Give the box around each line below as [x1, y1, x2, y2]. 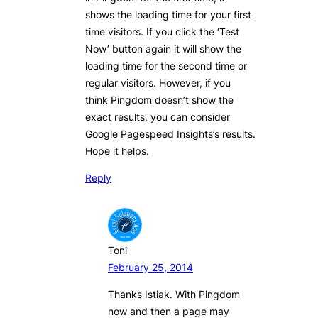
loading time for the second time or [85, 60, 247, 72]
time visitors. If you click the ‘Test [85, 26, 239, 38]
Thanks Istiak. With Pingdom [108, 288, 240, 301]
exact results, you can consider [85, 111, 230, 124]
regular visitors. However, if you [85, 77, 231, 89]
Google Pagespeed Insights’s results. [85, 128, 256, 141]
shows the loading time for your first [85, 9, 251, 21]
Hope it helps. [85, 145, 149, 158]
